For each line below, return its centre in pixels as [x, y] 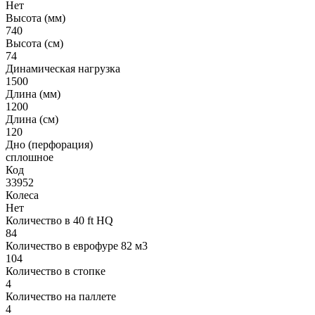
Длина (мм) [33, 94]
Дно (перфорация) [49, 144]
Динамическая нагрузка [63, 68]
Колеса [22, 195]
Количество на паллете [61, 296]
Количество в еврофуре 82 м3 [77, 245]
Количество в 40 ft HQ [59, 220]
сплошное [30, 157]
